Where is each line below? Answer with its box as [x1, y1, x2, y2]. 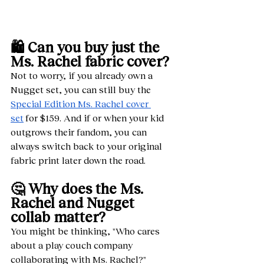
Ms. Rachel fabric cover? [11, 52, 169, 70]
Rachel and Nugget [11, 194, 138, 211]
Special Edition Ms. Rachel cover [11, 98, 151, 109]
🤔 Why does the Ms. [11, 180, 147, 197]
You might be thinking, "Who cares [11, 225, 162, 236]
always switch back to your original [11, 140, 164, 151]
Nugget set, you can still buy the [11, 84, 153, 95]
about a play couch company [11, 239, 135, 250]
